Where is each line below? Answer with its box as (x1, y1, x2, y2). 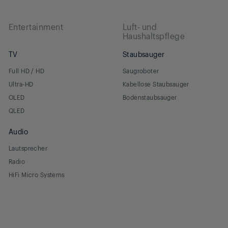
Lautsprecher (8, 144, 48, 152)
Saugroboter (122, 66, 159, 75)
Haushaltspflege (122, 30, 185, 41)
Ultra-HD (8, 79, 34, 88)
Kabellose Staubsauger (122, 79, 189, 88)
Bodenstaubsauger (122, 93, 177, 101)
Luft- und (122, 20, 157, 32)
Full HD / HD (8, 66, 45, 75)
